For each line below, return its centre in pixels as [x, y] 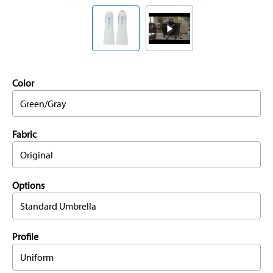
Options [28, 186]
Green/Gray [43, 104]
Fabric [24, 134]
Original [37, 155]
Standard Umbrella [58, 206]
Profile [25, 237]
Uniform [37, 257]
